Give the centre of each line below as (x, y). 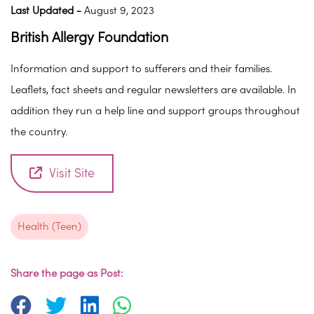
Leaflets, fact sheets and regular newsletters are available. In (153, 90)
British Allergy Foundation (89, 38)
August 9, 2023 (118, 11)
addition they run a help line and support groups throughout (155, 111)
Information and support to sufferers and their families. (141, 69)
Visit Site (72, 174)
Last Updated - (46, 11)
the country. (39, 132)
